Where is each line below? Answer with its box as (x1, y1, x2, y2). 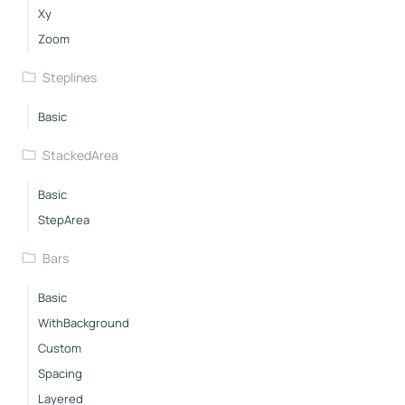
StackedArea (42, 146, 118, 164)
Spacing (38, 364, 82, 381)
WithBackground (38, 314, 129, 331)
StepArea (38, 211, 89, 228)
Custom (38, 339, 81, 356)
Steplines (42, 68, 97, 86)
